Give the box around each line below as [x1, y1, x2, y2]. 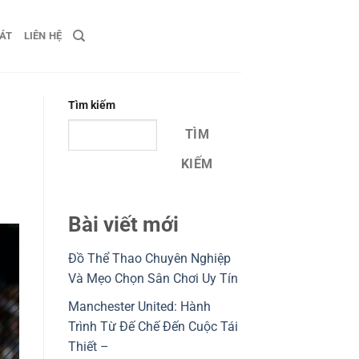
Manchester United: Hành [67, 298, 211, 314]
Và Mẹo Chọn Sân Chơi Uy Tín [67, 271, 238, 287]
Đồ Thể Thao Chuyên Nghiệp [67, 251, 231, 267]
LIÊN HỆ [23, 30, 63, 42]
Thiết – [67, 338, 109, 354]
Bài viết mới [67, 212, 179, 237]
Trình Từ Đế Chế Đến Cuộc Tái [67, 318, 238, 334]
